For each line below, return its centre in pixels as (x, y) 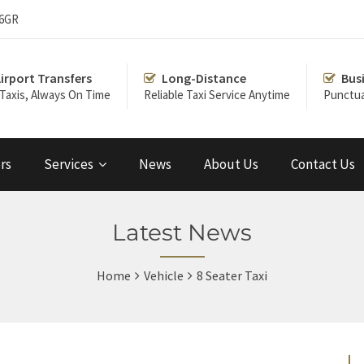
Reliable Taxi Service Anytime (217, 95)
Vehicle (164, 275)
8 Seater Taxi (232, 275)
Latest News (182, 232)
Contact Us (323, 164)
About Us (231, 164)
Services (69, 164)
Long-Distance (204, 78)
